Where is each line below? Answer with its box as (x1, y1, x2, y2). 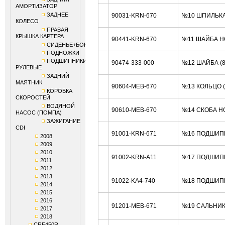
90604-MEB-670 (111, 83, 157, 90)
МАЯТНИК (16, 79, 42, 86)
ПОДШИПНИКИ (47, 58, 87, 64)
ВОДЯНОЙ (47, 103, 75, 109)
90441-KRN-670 (111, 36, 157, 43)
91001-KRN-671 (111, 130, 157, 137)
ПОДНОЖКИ (47, 50, 79, 56)
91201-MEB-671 (111, 202, 157, 209)
